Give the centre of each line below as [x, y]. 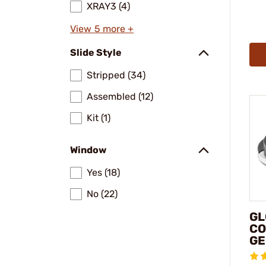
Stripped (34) [116, 75]
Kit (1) [99, 118]
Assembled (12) [120, 96]
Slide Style [96, 53]
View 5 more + [102, 29]
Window [88, 150]
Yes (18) [103, 172]
